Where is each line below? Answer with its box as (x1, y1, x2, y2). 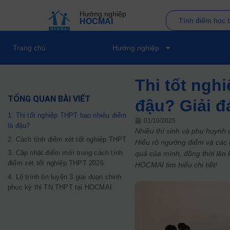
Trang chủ (13, 44, 46, 52)
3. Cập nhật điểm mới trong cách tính (8, 149, 123, 157)
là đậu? (8, 122, 30, 129)
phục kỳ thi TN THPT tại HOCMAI (8, 183, 112, 191)
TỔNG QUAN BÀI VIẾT (8, 94, 90, 104)
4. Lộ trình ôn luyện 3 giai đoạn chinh (8, 172, 122, 181)
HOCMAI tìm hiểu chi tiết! (135, 161, 218, 169)
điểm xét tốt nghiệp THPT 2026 (8, 159, 104, 167)
